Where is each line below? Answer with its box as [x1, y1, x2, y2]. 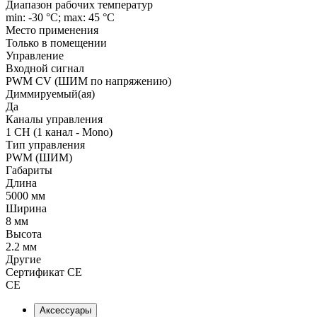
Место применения [6, 23, 98, 36]
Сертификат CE [6, 265, 82, 278]
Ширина [6, 202, 47, 214]
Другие [6, 253, 41, 265]
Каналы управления [6, 113, 103, 125]
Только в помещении [6, 36, 107, 49]
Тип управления [6, 138, 85, 151]
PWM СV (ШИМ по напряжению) [6, 74, 171, 87]
